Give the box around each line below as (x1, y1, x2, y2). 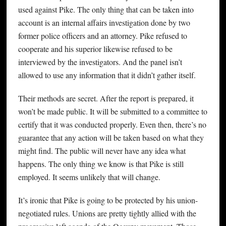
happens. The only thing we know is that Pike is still (18, 158, 184, 169)
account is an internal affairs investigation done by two (18, 17, 190, 28)
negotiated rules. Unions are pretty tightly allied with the (18, 207, 196, 218)
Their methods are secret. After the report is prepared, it (18, 92, 194, 103)
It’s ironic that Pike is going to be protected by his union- (18, 194, 198, 205)
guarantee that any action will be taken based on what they (18, 132, 204, 143)
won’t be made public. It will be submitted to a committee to (18, 105, 207, 117)
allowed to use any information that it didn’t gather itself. (18, 69, 196, 80)
